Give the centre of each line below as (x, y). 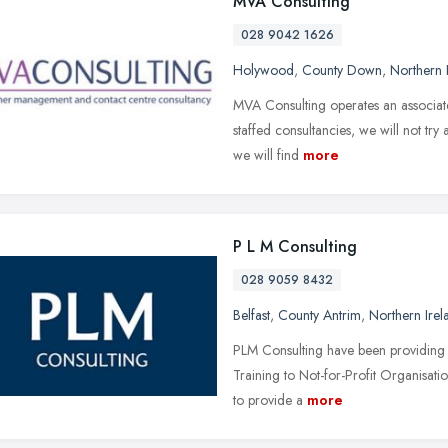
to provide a (268, 399)
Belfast (251, 314)
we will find (266, 154)
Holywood (263, 69)
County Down (342, 69)
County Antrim (319, 314)
